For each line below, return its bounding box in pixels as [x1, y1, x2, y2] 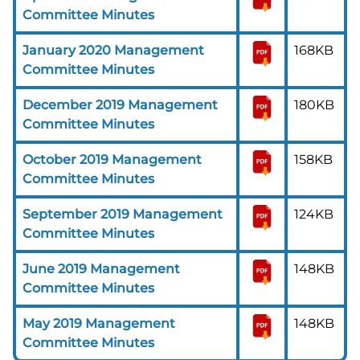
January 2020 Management [22, 42, 204, 58]
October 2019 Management [22, 151, 202, 167]
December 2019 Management [22, 96, 218, 112]
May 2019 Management [22, 315, 175, 331]
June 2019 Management [22, 260, 180, 276]
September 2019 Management [22, 206, 223, 222]
